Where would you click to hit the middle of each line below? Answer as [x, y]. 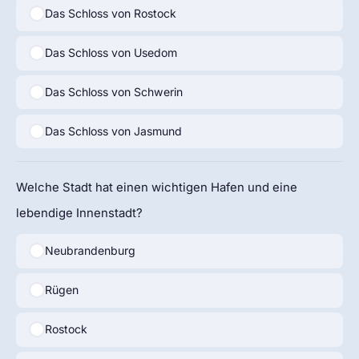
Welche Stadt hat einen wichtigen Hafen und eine [157, 188]
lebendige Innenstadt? [79, 214]
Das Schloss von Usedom [111, 53]
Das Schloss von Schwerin [113, 92]
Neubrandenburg [90, 251]
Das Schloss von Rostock [110, 14]
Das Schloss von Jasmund [113, 131]
